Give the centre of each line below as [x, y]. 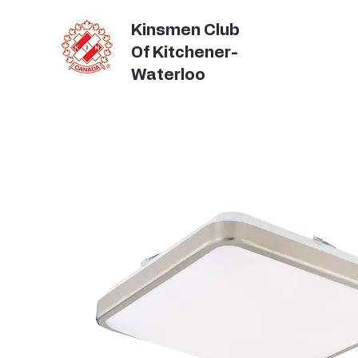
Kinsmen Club [185, 30]
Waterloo [168, 75]
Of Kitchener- [185, 53]
